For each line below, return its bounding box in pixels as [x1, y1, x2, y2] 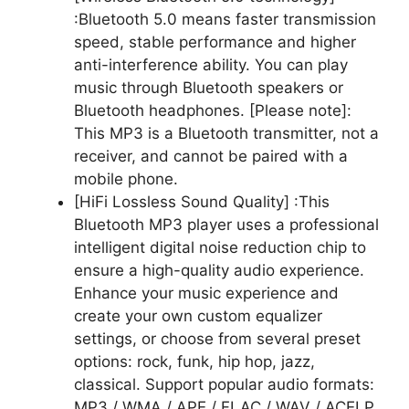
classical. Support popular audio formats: [74, 374, 374, 393]
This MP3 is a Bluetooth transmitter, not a [74, 123, 379, 142]
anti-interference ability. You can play [74, 55, 348, 74]
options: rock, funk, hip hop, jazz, [74, 351, 315, 371]
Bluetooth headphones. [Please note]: [74, 100, 351, 120]
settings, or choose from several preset [74, 329, 361, 348]
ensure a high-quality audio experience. [74, 260, 364, 279]
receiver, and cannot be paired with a [74, 146, 348, 165]
